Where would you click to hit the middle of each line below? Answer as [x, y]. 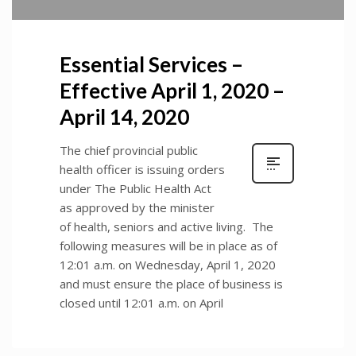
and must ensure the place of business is [171, 284]
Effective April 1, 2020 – [172, 91]
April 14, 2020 [124, 117]
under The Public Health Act [135, 189]
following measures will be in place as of [168, 246]
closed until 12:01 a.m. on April [141, 303]
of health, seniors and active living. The [166, 227]
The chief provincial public [129, 151]
